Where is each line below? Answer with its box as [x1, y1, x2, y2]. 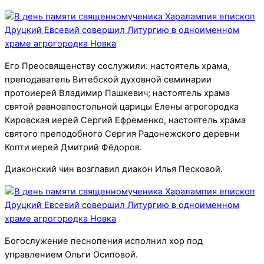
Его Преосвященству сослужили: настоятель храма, [5, 60, 230, 71]
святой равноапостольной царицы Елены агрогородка [5, 101, 239, 112]
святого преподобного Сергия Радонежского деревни [5, 128, 240, 139]
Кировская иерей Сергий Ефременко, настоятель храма [5, 114, 246, 126]
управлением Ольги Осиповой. [5, 249, 138, 260]
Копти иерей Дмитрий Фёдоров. [5, 141, 142, 153]
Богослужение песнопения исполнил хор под [5, 235, 203, 246]
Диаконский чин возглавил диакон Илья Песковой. [5, 164, 223, 175]
